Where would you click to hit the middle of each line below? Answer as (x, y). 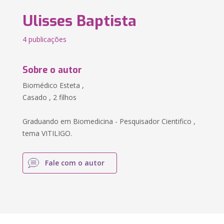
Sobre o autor (52, 70)
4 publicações (45, 39)
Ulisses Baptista (80, 21)
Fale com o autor (75, 163)
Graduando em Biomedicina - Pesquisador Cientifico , (109, 121)
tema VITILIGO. (47, 133)
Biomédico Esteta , (53, 85)
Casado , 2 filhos (50, 97)
